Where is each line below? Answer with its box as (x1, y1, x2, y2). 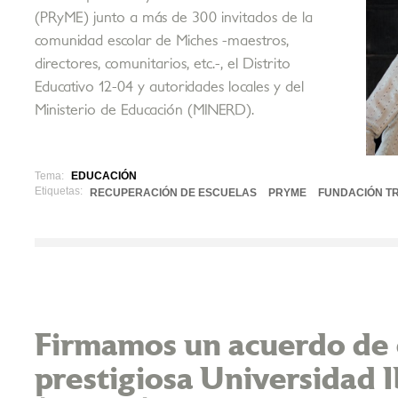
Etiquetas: (35, 184, 83, 197)
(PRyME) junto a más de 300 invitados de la (35, 11, 313, 26)
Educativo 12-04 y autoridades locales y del (35, 80, 304, 95)
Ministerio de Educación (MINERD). (35, 103, 254, 118)
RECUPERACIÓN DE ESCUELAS (90, 186, 257, 199)
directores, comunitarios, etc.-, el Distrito (35, 57, 291, 72)
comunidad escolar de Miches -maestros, (35, 34, 289, 49)
